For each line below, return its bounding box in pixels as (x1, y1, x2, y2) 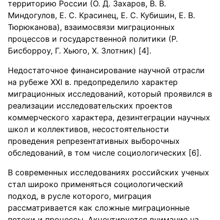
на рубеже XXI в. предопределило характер (8, 77, 178, 87)
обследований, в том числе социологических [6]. (8, 148, 201, 158)
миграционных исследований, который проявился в (8, 89, 212, 99)
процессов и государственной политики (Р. (8, 34, 178, 44)
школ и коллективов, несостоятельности (8, 124, 169, 134)
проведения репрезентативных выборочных (8, 136, 180, 146)
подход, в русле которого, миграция (8, 191, 151, 201)
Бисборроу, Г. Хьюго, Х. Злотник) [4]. (8, 46, 151, 55)
